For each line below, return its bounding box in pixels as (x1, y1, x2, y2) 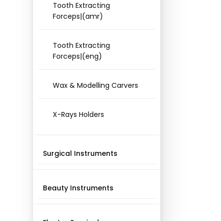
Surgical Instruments (43, 148, 118, 158)
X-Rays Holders (53, 110, 105, 119)
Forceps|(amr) (53, 11, 104, 21)
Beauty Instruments (43, 183, 114, 193)
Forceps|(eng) (53, 51, 103, 61)
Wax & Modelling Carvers (53, 80, 139, 90)
